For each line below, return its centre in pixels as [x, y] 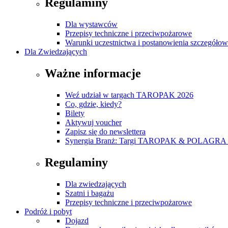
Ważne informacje [93, 74]
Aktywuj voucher [93, 123]
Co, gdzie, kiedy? [93, 104]
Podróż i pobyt [48, 212]
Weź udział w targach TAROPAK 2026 [129, 95]
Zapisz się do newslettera [105, 132]
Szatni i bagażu [90, 193]
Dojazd [77, 221]
